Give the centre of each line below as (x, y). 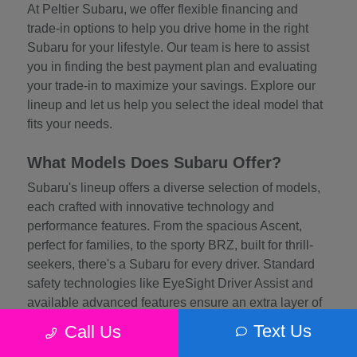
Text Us (282, 331)
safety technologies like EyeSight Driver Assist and (171, 283)
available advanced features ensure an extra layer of (175, 302)
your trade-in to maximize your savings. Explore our (172, 86)
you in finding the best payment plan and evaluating (173, 67)
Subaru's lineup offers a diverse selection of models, (174, 188)
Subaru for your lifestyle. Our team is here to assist (169, 47)
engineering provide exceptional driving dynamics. (169, 341)
